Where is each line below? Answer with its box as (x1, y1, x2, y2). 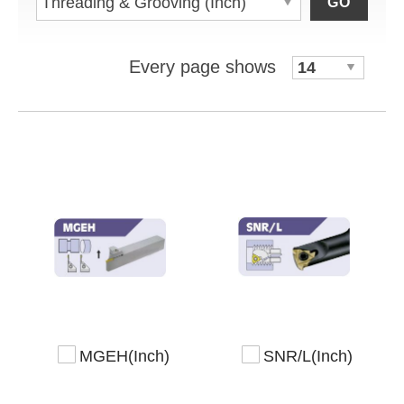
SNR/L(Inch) (263, 346, 353, 365)
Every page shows (129, 56, 281, 77)
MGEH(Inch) (79, 346, 170, 365)
